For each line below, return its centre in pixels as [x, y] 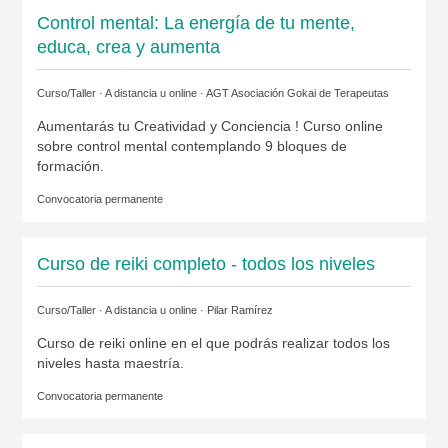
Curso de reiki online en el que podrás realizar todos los [213, 343]
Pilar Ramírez [239, 310]
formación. [70, 166]
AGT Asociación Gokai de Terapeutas [297, 93]
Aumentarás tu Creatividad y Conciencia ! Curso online [209, 126]
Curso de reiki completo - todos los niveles [205, 264]
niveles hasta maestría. [110, 363]
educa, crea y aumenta [128, 47]
